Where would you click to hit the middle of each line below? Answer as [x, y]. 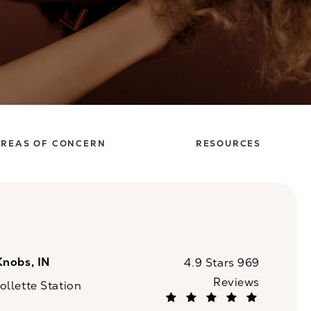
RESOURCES [228, 143]
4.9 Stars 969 [222, 263]
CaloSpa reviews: [183, 262]
